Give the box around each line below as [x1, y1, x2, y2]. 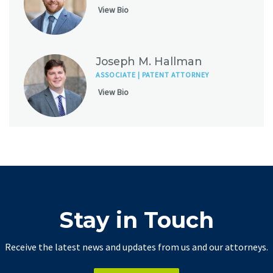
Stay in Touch [59, 207, 214, 234]
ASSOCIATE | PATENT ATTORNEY [96, 69, 210, 79]
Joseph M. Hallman [96, 54, 203, 68]
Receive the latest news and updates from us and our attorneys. [5, 241, 268, 253]
